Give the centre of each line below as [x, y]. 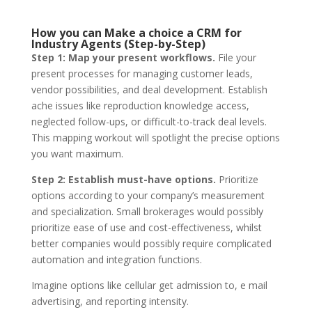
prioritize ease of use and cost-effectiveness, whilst [146, 227]
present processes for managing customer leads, [142, 73]
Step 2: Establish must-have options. [123, 179]
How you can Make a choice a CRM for [136, 32]
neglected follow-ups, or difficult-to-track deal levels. [149, 121]
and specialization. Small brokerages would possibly [147, 211]
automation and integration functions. [116, 259]
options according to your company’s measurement [148, 195]
